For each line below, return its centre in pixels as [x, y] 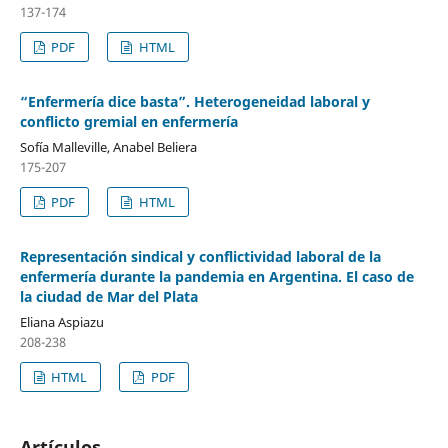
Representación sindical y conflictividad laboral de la [200, 256]
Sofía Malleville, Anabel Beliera [108, 146]
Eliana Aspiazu [61, 321]
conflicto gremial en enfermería [128, 121]
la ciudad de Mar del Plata [108, 296]
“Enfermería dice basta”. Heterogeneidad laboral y [194, 101]
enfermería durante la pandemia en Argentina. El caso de [216, 276]
